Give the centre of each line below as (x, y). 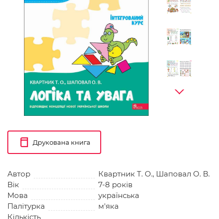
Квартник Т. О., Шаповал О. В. (154, 174)
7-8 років (115, 185)
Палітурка (26, 206)
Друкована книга (62, 142)
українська (119, 196)
